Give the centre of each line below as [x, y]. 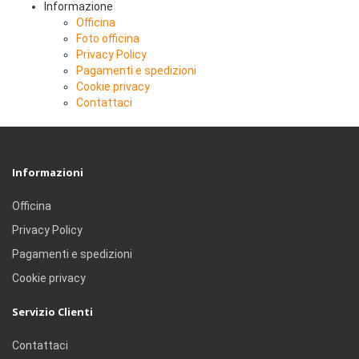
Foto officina [108, 38]
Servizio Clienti [52, 312]
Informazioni [48, 172]
